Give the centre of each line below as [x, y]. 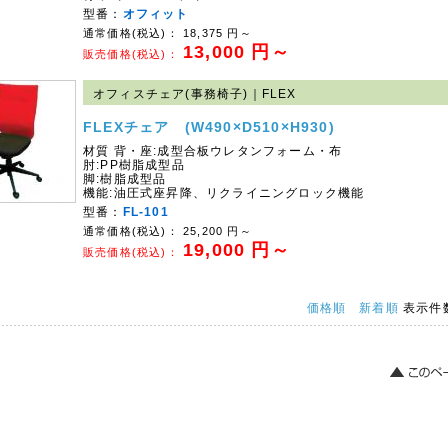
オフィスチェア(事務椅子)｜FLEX [195, 94]
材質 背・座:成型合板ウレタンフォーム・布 [213, 151]
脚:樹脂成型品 [125, 179]
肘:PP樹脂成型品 [134, 165]
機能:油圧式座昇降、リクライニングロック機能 [224, 193]
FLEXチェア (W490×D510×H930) [209, 127]
